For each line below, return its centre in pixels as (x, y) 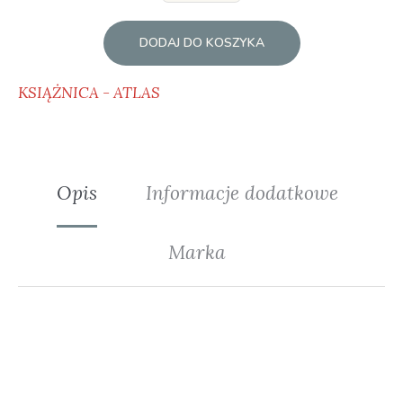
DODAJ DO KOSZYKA (201, 42)
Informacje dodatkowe (242, 193)
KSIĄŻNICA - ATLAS (89, 92)
